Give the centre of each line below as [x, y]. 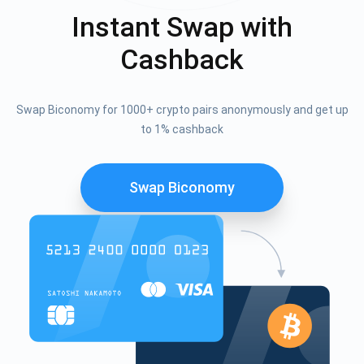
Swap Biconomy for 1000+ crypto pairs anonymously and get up [182, 109]
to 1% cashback [182, 129]
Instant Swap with [182, 26]
